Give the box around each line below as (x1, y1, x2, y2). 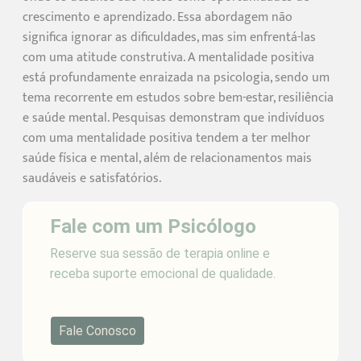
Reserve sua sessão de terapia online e (50, 245, 271, 261)
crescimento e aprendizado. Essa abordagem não (23, 6, 293, 28)
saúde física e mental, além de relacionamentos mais (23, 147, 312, 169)
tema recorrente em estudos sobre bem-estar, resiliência (23, 86, 334, 109)
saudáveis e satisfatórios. (23, 167, 161, 189)
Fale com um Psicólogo (50, 214, 257, 238)
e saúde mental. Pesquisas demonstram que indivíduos (23, 106, 325, 129)
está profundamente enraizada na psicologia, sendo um (23, 66, 330, 89)
